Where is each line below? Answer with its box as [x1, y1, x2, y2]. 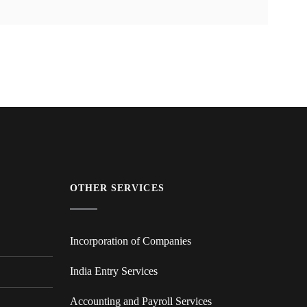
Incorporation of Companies [69, 234, 191, 247]
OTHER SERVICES [69, 182, 164, 193]
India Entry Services [69, 265, 158, 277]
